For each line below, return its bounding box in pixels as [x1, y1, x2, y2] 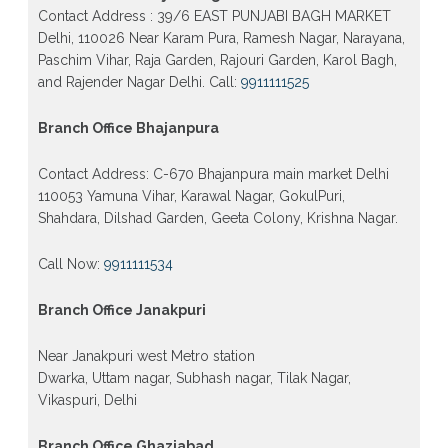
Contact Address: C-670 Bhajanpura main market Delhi [37, 165, 389, 182]
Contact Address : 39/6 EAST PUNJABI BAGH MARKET [37, 7, 391, 24]
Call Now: [37, 255, 104, 272]
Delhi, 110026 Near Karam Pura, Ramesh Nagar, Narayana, [37, 29, 405, 46]
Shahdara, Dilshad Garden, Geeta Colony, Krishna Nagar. [37, 209, 398, 226]
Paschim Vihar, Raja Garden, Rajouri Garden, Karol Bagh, [37, 51, 397, 68]
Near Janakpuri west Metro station [37, 347, 255, 364]
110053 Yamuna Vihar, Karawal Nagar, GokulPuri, [37, 187, 345, 204]
